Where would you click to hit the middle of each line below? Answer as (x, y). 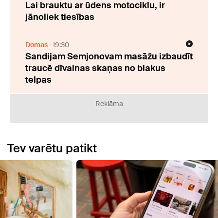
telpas (38, 80)
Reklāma (109, 104)
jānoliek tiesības (60, 17)
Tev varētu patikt (52, 148)
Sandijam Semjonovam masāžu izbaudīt (109, 57)
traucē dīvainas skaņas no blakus (95, 68)
